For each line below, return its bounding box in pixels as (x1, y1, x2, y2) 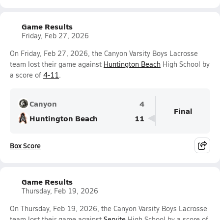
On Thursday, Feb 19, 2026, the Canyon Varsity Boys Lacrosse (10, 204, 207, 213)
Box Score (10, 140, 41, 150)
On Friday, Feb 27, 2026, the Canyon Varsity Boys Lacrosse (10, 49, 198, 58)
